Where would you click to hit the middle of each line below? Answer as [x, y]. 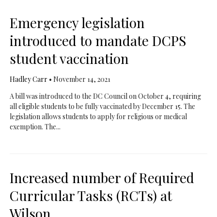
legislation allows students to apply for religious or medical [98, 116]
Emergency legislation [77, 23]
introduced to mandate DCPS [98, 40]
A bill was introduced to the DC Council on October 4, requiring [105, 96]
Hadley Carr [29, 79]
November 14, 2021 [82, 79]
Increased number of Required [102, 178]
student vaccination [69, 58]
